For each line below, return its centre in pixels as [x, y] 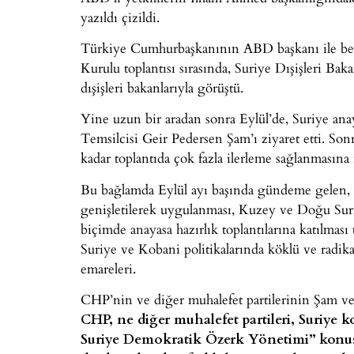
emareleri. [108, 268]
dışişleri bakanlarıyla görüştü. [162, 87]
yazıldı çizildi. [120, 17]
